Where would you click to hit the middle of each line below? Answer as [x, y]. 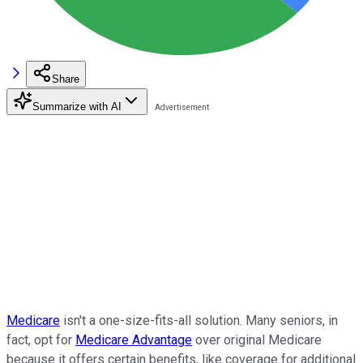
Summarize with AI [77, 106]
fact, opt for [41, 340]
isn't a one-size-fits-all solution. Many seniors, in [199, 320]
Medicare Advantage [134, 340]
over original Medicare [257, 340]
